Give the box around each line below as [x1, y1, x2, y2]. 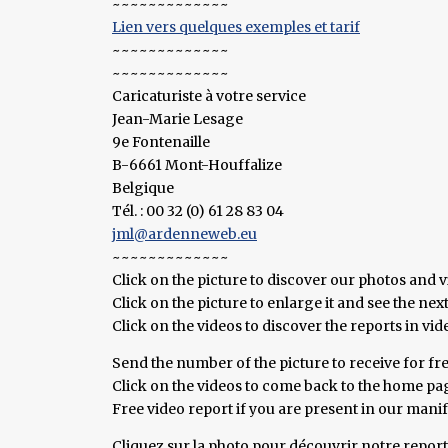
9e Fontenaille [112, 132, 210, 151]
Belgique [112, 178, 174, 197]
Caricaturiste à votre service [112, 86, 306, 105]
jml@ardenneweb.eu [112, 224, 257, 243]
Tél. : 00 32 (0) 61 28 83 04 [112, 201, 284, 220]
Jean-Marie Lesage [112, 109, 243, 128]
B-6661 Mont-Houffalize [112, 155, 282, 174]
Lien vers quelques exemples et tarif [112, 17, 360, 36]
